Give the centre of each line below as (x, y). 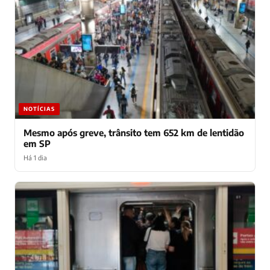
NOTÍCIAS (39, 108)
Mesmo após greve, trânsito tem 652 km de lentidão (134, 132)
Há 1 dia (35, 157)
